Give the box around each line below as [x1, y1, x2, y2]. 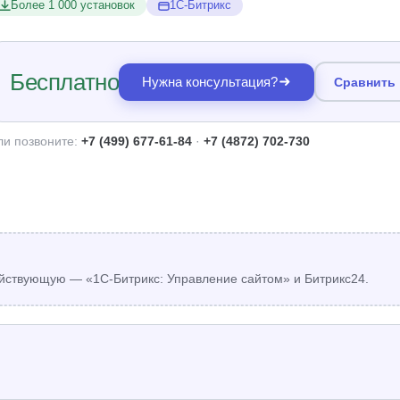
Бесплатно [10, 68, 120, 96]
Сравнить [333, 74, 396, 89]
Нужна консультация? [142, 74, 279, 89]
